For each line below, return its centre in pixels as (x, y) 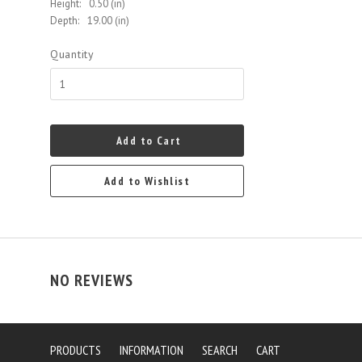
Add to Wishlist (147, 181)
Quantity (72, 54)
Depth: (65, 21)
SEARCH (220, 350)
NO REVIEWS (92, 280)
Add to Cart (149, 141)
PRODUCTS (76, 350)
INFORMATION (152, 350)
